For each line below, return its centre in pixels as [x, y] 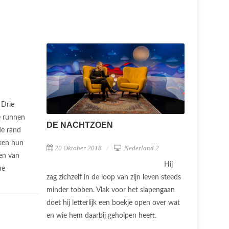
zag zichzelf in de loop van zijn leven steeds [114, 178]
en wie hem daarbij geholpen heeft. [102, 216]
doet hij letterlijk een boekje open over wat [113, 203]
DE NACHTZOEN [80, 125]
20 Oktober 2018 [78, 148]
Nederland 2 [141, 148]
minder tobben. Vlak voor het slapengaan [111, 190]
